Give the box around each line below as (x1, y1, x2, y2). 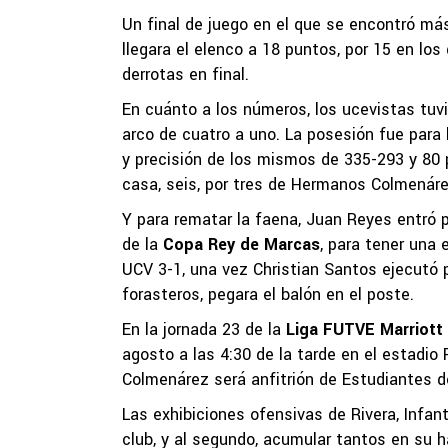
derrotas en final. (122, 63, 249, 86)
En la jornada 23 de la (122, 318, 286, 341)
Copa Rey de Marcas (158, 233, 320, 256)
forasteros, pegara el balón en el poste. (122, 283, 414, 306)
